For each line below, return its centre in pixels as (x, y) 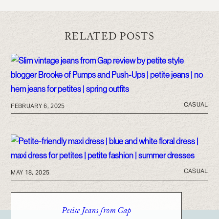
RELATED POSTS (109, 38)
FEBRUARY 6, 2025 (38, 106)
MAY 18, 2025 (30, 172)
